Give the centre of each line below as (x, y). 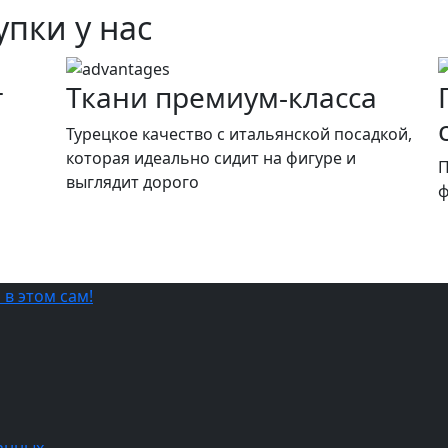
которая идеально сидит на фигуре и (211, 157)
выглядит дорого (132, 181)
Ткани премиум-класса (221, 96)
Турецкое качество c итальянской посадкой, (239, 133)
